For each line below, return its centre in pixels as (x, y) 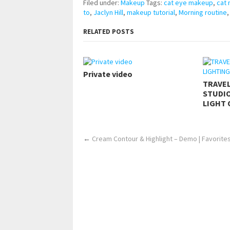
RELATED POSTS (109, 32)
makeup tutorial (151, 13)
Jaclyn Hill (108, 13)
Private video (108, 74)
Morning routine (203, 13)
